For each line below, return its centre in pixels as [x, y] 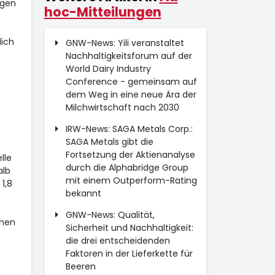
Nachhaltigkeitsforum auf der [129, 56]
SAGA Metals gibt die [109, 142]
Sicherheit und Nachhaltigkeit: [129, 228]
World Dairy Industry [108, 69]
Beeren [80, 266]
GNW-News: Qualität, [110, 215]
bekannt [83, 193]
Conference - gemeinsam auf [131, 82]
